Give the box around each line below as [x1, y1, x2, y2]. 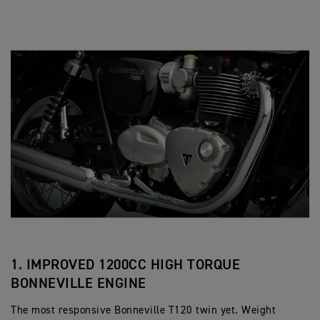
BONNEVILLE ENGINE [11, 276, 146, 291]
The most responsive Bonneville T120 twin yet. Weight [11, 305, 276, 316]
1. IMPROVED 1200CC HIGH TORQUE [11, 258, 240, 273]
